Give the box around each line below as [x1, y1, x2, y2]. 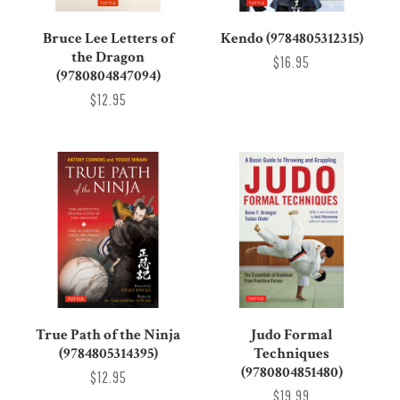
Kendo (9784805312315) [220, 28, 363, 48]
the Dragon [71, 46, 146, 67]
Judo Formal [250, 325, 333, 346]
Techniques [254, 344, 330, 364]
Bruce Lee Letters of [42, 28, 174, 48]
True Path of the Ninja [36, 325, 181, 346]
